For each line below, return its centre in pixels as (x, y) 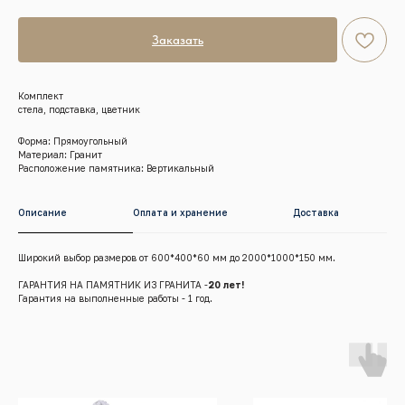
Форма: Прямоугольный (73, 141)
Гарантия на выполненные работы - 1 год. (115, 298)
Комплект (41, 95)
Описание (42, 212)
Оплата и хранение (180, 212)
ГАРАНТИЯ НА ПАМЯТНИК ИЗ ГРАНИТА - (113, 284)
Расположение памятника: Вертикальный (116, 168)
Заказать (178, 39)
